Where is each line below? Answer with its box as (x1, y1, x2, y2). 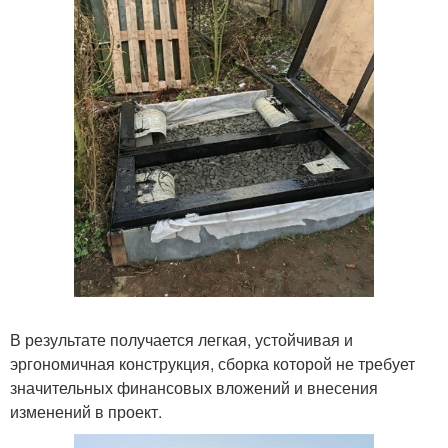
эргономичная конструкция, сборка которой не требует (10, 351, 415, 375)
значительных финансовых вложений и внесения (10, 375, 378, 399)
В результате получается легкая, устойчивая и (10, 327, 353, 351)
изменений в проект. (10, 399, 162, 423)
